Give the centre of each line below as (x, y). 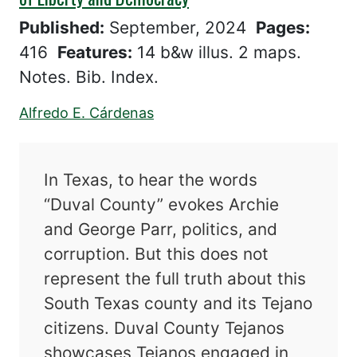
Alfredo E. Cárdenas (86, 113)
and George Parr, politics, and (161, 229)
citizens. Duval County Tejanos (165, 328)
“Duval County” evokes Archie (162, 205)
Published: (62, 28)
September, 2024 (182, 28)
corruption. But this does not (157, 254)
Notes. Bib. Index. (89, 77)
